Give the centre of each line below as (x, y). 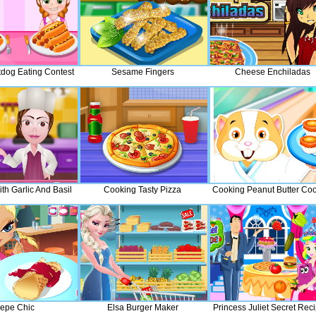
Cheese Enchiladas (272, 72)
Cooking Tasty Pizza (142, 190)
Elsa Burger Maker (142, 308)
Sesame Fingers (142, 72)
